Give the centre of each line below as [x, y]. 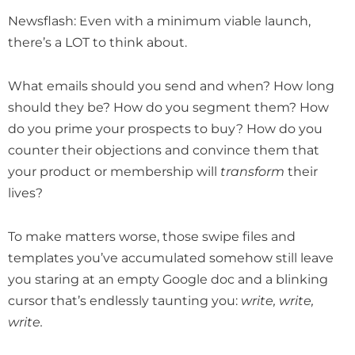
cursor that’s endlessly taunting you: [124, 300]
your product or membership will [114, 171]
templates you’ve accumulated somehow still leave [171, 257]
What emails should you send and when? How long [171, 85]
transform [252, 171]
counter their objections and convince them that [164, 149]
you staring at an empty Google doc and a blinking [168, 279]
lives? [27, 192]
